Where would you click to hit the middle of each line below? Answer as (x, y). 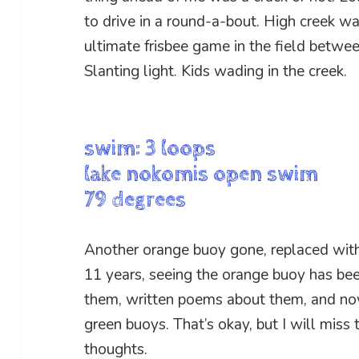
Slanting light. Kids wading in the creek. (216, 72)
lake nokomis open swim (202, 174)
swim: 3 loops (150, 149)
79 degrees (135, 200)
